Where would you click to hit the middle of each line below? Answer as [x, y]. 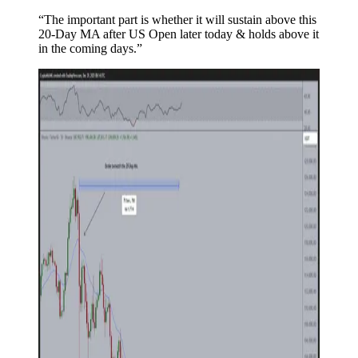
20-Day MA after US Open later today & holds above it [179, 34]
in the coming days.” [90, 48]
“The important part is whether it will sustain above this [177, 19]
